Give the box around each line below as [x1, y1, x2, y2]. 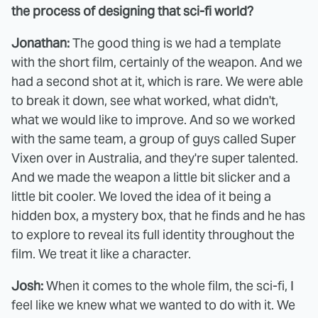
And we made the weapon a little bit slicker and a [11, 169, 290, 185]
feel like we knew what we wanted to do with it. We [11, 297, 295, 313]
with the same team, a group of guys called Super [11, 131, 296, 147]
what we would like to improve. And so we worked [11, 111, 295, 128]
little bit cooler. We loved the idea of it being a [11, 188, 271, 204]
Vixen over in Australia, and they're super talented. [11, 150, 298, 166]
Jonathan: [11, 35, 70, 51]
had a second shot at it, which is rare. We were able [11, 73, 303, 89]
